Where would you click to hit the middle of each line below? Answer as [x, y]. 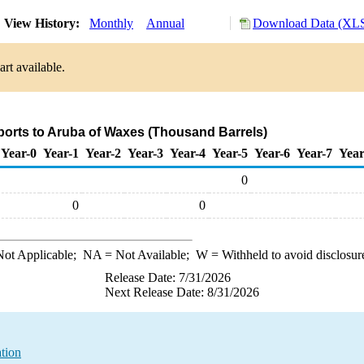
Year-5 [230, 153]
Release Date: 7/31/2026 [168, 277]
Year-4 [188, 153]
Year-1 [61, 153]
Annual [165, 23]
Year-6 [272, 153]
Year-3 [145, 153]
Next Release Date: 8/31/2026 [182, 292]
